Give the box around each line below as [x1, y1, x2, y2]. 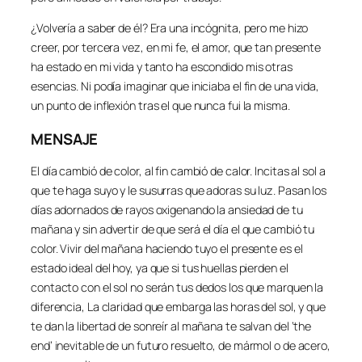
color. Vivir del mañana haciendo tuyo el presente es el [31, 241, 303, 257]
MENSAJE [31, 128, 99, 149]
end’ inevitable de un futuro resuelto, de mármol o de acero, [31, 338, 330, 354]
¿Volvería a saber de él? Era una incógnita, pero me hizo [31, 20, 309, 36]
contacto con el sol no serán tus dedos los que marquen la [31, 280, 324, 296]
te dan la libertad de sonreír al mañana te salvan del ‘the [31, 318, 312, 335]
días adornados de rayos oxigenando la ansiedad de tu [31, 202, 303, 218]
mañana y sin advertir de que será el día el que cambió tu [31, 221, 315, 238]
